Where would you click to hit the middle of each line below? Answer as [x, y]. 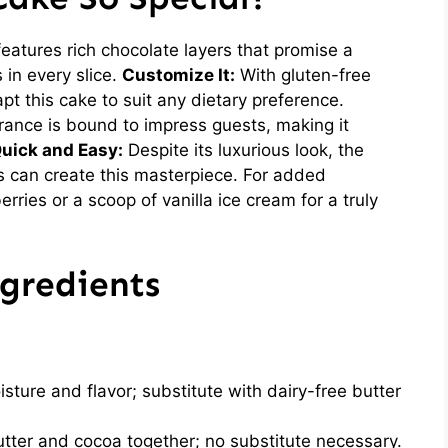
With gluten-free [303, 74]
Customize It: [178, 74]
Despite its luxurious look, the [243, 149]
